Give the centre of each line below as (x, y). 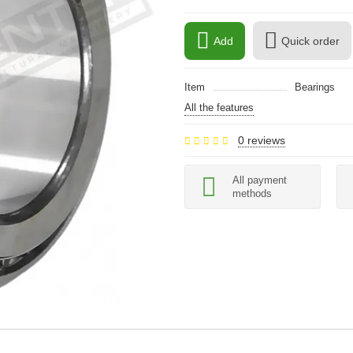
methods (252, 193)
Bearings (315, 87)
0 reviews (262, 140)
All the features (219, 108)
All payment (260, 180)
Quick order (310, 41)
